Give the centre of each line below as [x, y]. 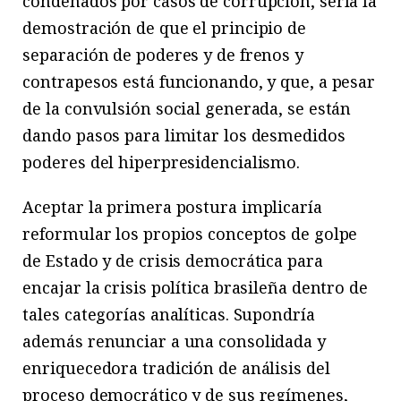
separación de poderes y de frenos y [163, 55]
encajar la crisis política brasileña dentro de [195, 288]
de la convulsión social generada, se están [187, 109]
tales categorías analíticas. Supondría [169, 315]
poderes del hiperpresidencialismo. [162, 162]
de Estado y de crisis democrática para [173, 261]
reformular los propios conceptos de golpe [190, 234]
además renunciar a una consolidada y [174, 341]
